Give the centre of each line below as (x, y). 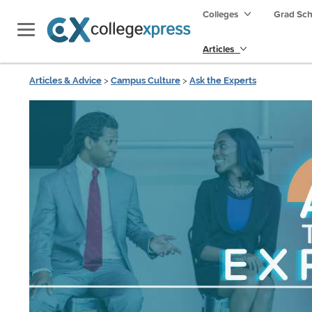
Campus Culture (146, 80)
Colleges (220, 14)
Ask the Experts (223, 80)
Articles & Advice (65, 80)
